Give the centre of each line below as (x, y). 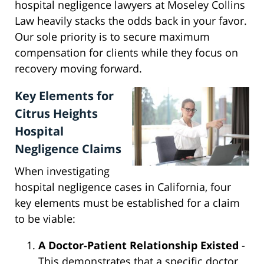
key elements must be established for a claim (127, 203)
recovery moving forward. (78, 69)
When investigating (62, 171)
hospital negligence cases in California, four (123, 187)
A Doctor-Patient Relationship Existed (138, 245)
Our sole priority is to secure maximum (112, 37)
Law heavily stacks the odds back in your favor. (131, 21)
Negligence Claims (68, 149)
